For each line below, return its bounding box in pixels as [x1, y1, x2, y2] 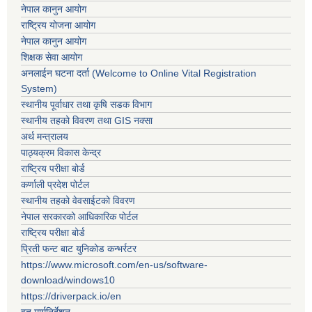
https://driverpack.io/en [21, 290, 121, 302]
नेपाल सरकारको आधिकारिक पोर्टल [21, 211, 138, 223]
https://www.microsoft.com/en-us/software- [21, 259, 208, 271]
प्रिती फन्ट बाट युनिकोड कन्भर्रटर [21, 243, 136, 255]
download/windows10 [21, 274, 115, 286]
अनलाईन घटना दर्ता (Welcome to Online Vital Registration [21, 68, 256, 79]
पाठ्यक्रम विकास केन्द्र [21, 147, 101, 159]
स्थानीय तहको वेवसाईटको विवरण [21, 195, 135, 207]
